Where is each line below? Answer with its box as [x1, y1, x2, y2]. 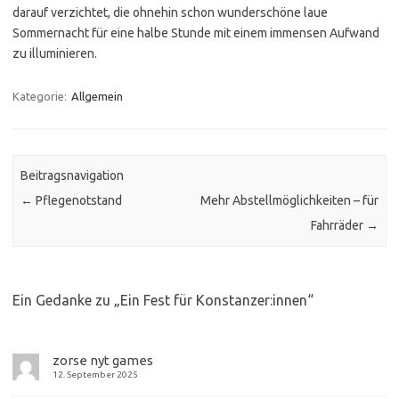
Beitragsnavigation [20, 168, 125, 183]
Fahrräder [310, 218, 366, 233]
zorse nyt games [53, 352, 153, 368]
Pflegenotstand [33, 193, 123, 208]
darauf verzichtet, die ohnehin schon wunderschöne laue [12, 4, 328, 20]
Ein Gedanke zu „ [12, 291, 120, 308]
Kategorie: [12, 89, 69, 102]
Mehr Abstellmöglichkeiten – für [199, 193, 379, 208]
